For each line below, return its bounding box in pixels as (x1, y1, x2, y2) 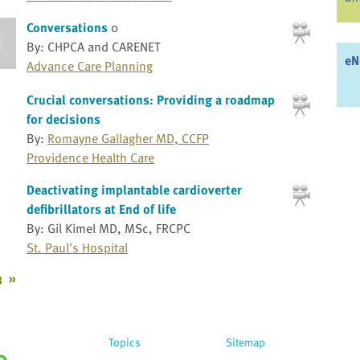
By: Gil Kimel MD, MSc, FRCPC (26, 218, 190, 238)
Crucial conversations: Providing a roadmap (26, 89, 275, 109)
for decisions (26, 108, 100, 129)
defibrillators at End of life (26, 198, 176, 219)
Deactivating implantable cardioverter (26, 179, 242, 199)
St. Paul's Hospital (26, 237, 128, 257)
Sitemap (226, 333, 265, 350)
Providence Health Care (26, 147, 154, 167)
